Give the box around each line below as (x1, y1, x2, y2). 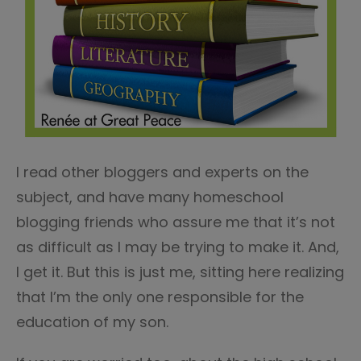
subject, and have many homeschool (16, 187, 284, 207)
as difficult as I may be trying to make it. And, (16, 237, 339, 257)
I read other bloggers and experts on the (16, 162, 309, 182)
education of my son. (16, 312, 172, 332)
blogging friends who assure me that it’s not (16, 212, 335, 232)
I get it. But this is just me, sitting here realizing (16, 262, 344, 282)
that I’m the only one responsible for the (16, 287, 304, 307)
